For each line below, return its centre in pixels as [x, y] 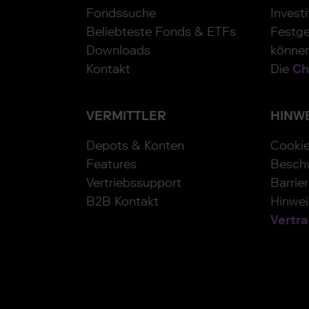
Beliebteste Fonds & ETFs [161, 32]
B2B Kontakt [122, 201]
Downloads [118, 50]
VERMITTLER [126, 116]
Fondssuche [121, 13]
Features [111, 164]
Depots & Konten [135, 146]
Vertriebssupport [134, 183]
